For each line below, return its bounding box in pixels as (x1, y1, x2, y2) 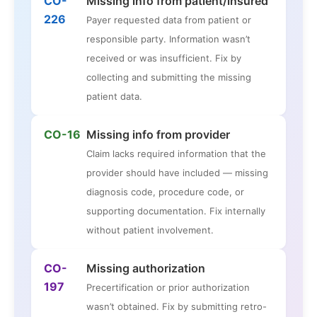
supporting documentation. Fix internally (86, 205, 265, 217)
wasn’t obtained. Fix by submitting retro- (86, 301, 267, 313)
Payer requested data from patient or (86, 14, 251, 26)
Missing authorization (86, 261, 205, 276)
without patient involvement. (86, 224, 214, 236)
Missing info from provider (86, 127, 230, 142)
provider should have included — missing (86, 167, 268, 179)
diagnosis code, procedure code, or (86, 186, 244, 198)
